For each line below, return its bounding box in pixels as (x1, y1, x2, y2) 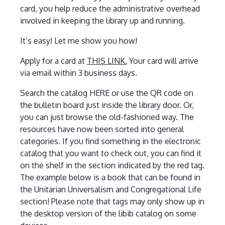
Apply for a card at (20, 56, 87, 66)
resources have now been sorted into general (20, 124, 184, 135)
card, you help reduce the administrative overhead (20, 4, 200, 14)
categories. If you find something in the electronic (20, 136, 201, 147)
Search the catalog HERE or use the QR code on (20, 88, 193, 98)
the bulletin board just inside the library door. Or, (20, 100, 194, 110)
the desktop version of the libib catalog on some (20, 208, 196, 219)
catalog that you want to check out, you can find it (20, 148, 201, 159)
